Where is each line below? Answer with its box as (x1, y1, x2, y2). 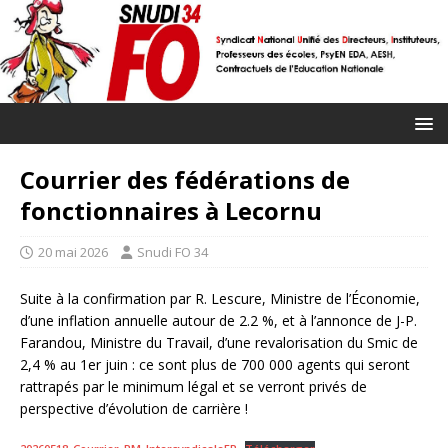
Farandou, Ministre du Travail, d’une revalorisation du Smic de (20, 333, 418, 353)
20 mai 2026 (38, 243, 108, 262)
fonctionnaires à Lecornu (20, 194, 322, 228)
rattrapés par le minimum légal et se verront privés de (20, 377, 367, 397)
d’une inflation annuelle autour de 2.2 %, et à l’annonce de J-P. (20, 311, 417, 331)
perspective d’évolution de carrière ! (20, 399, 252, 419)
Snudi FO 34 (137, 243, 208, 262)
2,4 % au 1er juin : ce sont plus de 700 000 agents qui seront (20, 355, 410, 375)
